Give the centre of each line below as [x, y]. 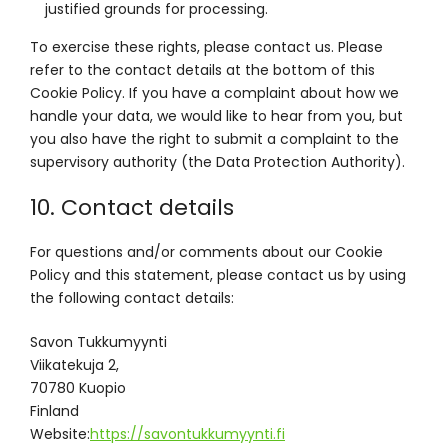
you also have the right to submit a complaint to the [214, 139]
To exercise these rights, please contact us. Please [206, 47]
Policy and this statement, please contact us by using [218, 275]
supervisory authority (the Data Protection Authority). [217, 162]
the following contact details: [132, 298]
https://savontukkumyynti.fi [187, 434]
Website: [60, 434]
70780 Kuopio [78, 388]
